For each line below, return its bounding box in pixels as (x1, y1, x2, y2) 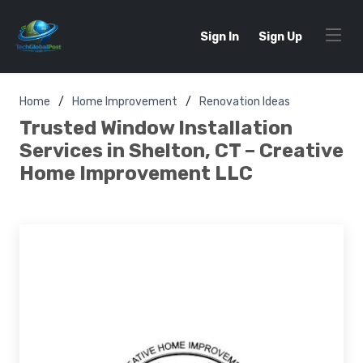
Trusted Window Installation (19, 117, 293, 139)
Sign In (200, 29, 239, 44)
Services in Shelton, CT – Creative (19, 139, 344, 162)
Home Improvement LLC (19, 162, 253, 185)
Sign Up (258, 29, 302, 44)
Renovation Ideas (199, 95, 290, 109)
